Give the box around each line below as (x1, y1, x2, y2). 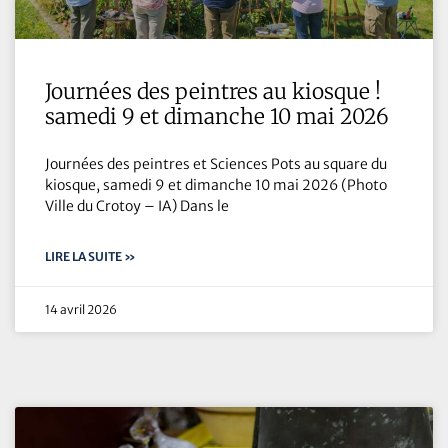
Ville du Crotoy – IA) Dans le (45, 196, 229, 215)
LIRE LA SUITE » (45, 248, 136, 264)
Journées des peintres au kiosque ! (45, 77, 381, 105)
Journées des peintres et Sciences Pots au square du (45, 154, 387, 173)
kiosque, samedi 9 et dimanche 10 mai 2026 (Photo (45, 175, 387, 194)
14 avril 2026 (45, 301, 117, 317)
